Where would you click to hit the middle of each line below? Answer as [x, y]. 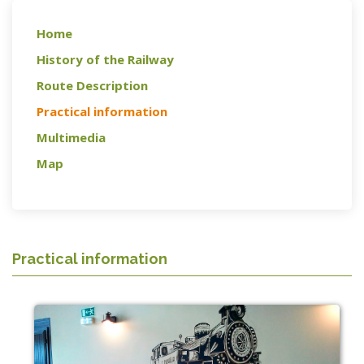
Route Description [92, 86]
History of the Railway [105, 60]
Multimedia [71, 138]
